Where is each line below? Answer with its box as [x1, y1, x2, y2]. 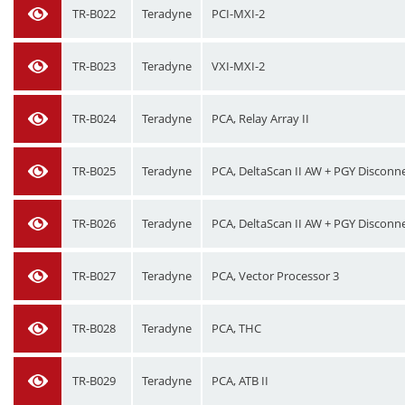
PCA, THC [212, 320, 261, 336]
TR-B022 [72, 5, 116, 22]
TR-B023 [72, 58, 116, 74]
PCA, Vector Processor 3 [212, 268, 339, 284]
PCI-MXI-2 [212, 5, 265, 22]
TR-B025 [72, 163, 116, 179]
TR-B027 [72, 268, 116, 284]
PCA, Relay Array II [212, 110, 309, 127]
